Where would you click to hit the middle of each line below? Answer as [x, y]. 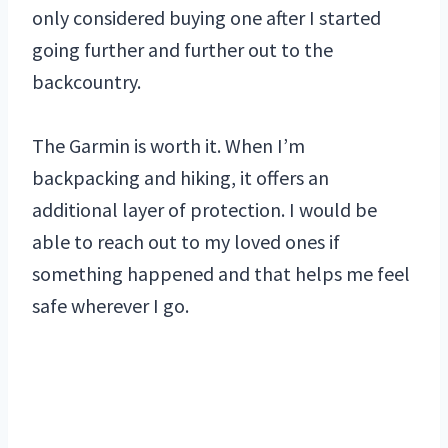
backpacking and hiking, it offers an [180, 178]
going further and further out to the [182, 50]
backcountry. [86, 82]
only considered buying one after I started [206, 18]
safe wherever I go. [110, 306]
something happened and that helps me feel [221, 274]
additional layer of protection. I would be [204, 210]
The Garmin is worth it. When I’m [168, 146]
